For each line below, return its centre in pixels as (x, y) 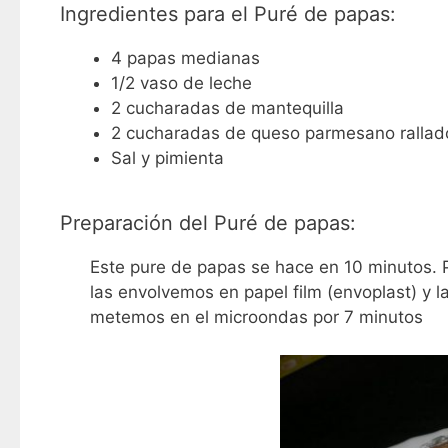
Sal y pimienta (167, 157)
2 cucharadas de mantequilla (227, 107)
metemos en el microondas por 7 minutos (256, 316)
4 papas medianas (185, 57)
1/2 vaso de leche (181, 82)
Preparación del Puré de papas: (207, 222)
